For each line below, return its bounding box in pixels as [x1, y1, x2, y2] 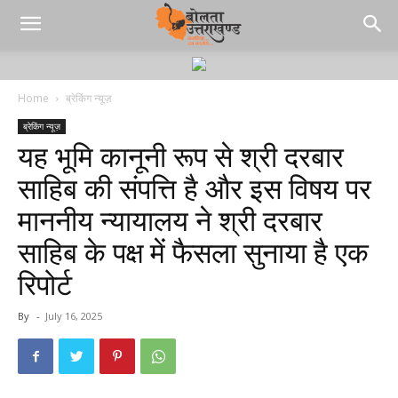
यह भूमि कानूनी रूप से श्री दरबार [18, 140, 344, 174]
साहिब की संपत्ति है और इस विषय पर [18, 172, 371, 206]
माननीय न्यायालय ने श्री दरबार [18, 204, 322, 238]
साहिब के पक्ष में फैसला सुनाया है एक [18, 236, 369, 270]
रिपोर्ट [18, 268, 100, 302]
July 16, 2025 [45, 309, 102, 322]
